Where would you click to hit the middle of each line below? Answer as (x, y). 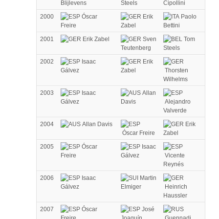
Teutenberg (136, 48)
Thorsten (176, 70)
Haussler (175, 195)
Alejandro (177, 101)
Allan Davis (97, 124)
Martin (147, 178)
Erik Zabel (95, 39)
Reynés (174, 164)
